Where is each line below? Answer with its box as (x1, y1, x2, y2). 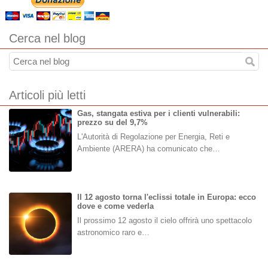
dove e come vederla (77, 201, 154, 211)
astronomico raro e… (77, 227, 150, 237)
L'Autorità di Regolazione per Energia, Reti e (77, 132, 230, 142)
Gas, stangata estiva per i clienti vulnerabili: (77, 109, 240, 118)
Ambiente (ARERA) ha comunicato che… (77, 144, 220, 154)
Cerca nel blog (9, 32, 86, 45)
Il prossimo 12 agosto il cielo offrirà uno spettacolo (77, 215, 252, 225)
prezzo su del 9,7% (77, 118, 148, 127)
